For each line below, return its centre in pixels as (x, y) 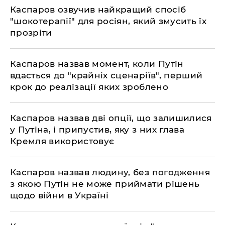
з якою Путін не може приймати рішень (105, 184)
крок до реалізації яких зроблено (89, 87)
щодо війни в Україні (60, 195)
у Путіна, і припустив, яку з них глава (97, 130)
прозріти (31, 33)
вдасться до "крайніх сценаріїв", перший (106, 75)
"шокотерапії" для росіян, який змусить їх (108, 21)
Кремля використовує (62, 141)
